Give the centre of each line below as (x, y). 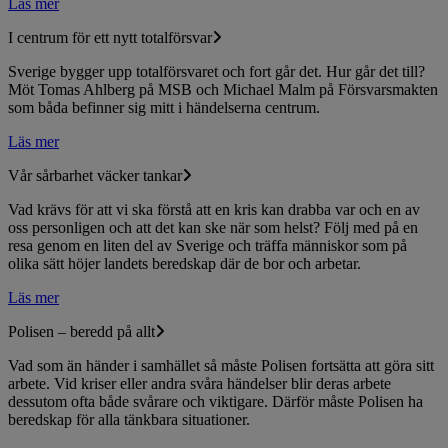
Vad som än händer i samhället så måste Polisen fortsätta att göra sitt (221, 365)
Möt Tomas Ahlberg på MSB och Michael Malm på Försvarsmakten (223, 89)
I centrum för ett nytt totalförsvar (110, 37)
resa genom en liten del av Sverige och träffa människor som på (207, 245)
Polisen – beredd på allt (81, 331)
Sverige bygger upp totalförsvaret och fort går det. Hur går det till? (216, 71)
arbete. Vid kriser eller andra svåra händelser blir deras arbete (199, 383)
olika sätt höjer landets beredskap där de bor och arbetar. (184, 263)
